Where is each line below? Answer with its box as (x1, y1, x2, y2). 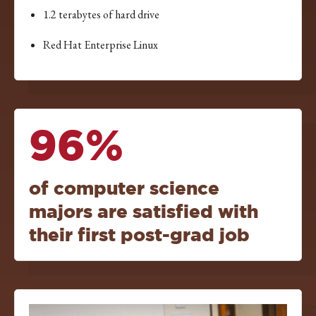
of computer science (29, 178, 219, 199)
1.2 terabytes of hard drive (43, 7, 159, 23)
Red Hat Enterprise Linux (43, 37, 158, 53)
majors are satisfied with (29, 201, 258, 222)
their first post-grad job (29, 224, 250, 245)
